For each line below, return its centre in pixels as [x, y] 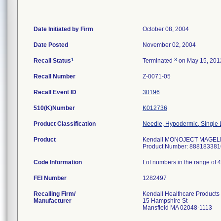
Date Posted [51, 45]
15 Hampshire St [165, 201]
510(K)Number [54, 108]
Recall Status [52, 61]
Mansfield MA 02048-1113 [177, 208]
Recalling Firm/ [55, 194]
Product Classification [65, 124]
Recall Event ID [55, 92]
